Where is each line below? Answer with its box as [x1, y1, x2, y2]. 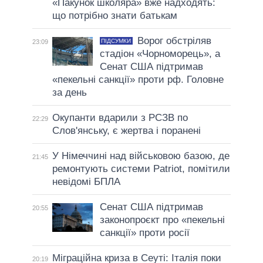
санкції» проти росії [99, 227, 190, 238]
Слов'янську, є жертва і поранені [52, 124, 201, 136]
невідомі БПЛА [52, 176, 120, 187]
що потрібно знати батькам [52, 9, 177, 21]
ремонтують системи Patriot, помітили [52, 163, 230, 174]
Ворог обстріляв [137, 35, 211, 46]
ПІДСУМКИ [101, 37, 131, 44]
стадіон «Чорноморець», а [99, 48, 220, 59]
